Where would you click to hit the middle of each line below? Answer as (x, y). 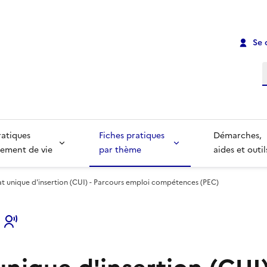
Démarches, (239, 136)
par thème (120, 150)
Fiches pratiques (133, 136)
